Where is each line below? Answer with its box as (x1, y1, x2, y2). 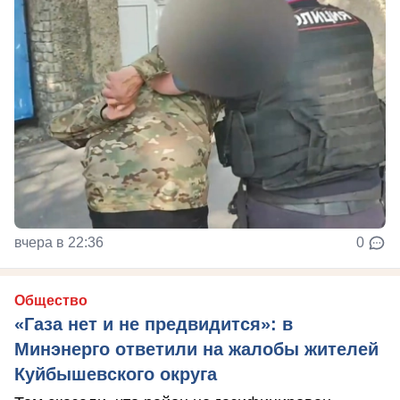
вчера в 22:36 (14, 234, 104, 250)
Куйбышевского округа (14, 363, 217, 384)
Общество (14, 292, 87, 308)
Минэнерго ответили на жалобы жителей (14, 338, 379, 359)
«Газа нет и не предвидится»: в (14, 313, 293, 334)
